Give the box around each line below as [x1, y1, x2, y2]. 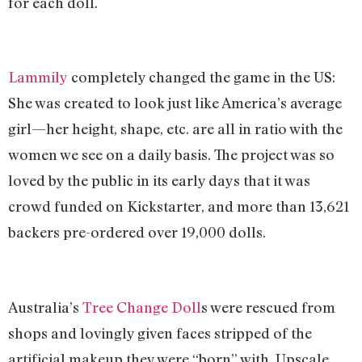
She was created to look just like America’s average [8, 94, 342, 112]
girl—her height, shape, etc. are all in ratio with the [8, 120, 343, 138]
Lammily [8, 68, 68, 86]
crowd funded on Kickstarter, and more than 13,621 [8, 197, 349, 216]
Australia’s [8, 298, 82, 317]
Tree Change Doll [82, 298, 201, 317]
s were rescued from [201, 298, 335, 317]
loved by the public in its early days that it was [8, 171, 310, 190]
